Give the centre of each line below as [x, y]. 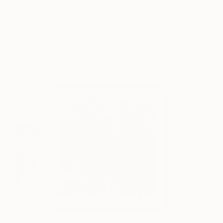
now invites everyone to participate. [79, 47]
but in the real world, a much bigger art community [104, 35]
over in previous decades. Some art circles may [100, 11]
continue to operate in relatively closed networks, [103, 23]
